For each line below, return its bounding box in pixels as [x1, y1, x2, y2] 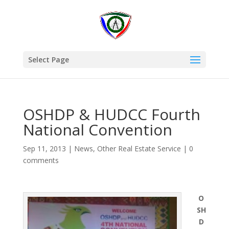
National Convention [22, 119, 172, 140]
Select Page [28, 55, 69, 64]
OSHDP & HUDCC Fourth [22, 104, 200, 125]
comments [22, 155, 59, 165]
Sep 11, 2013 [22, 144, 66, 153]
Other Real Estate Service [97, 144, 181, 153]
